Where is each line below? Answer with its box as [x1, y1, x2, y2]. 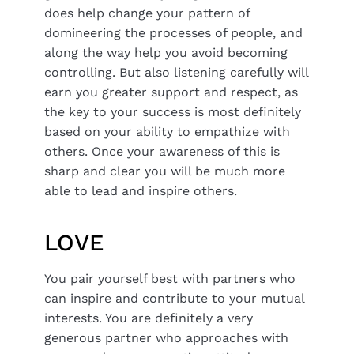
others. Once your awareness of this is [44, 143, 280, 159]
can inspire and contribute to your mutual [44, 290, 304, 306]
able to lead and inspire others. [44, 183, 237, 198]
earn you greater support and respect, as [44, 84, 298, 100]
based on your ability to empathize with [44, 123, 290, 139]
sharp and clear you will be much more [44, 163, 285, 179]
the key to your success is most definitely [44, 104, 301, 119]
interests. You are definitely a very [44, 310, 253, 326]
